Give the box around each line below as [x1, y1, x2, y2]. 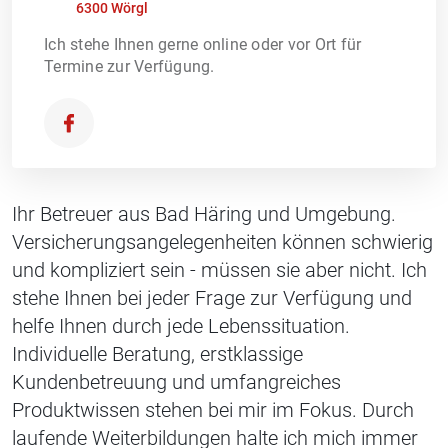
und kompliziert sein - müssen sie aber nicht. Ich [12, 257, 427, 282]
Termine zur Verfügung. [44, 56, 215, 76]
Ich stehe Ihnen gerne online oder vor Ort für [44, 34, 362, 54]
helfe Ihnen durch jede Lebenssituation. [12, 313, 350, 338]
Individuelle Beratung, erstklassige [12, 341, 303, 366]
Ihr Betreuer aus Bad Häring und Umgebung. [12, 201, 396, 226]
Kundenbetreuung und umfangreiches [12, 369, 341, 394]
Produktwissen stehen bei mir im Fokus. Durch [12, 397, 414, 422]
